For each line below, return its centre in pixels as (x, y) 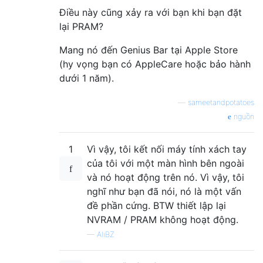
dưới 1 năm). (87, 78)
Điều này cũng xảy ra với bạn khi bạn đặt (151, 13)
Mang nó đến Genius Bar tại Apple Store (149, 50)
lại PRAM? (81, 27)
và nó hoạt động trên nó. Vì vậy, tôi (166, 178)
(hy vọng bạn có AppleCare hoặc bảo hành (155, 64)
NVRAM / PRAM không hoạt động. (163, 220)
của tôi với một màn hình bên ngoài (166, 163)
